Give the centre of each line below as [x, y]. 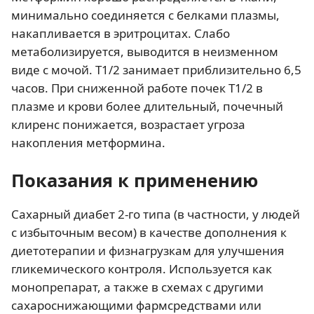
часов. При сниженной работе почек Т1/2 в [137, 88]
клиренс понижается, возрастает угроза [128, 124]
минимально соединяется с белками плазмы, [145, 15]
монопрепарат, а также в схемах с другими [137, 287]
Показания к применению [135, 180]
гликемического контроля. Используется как [142, 268]
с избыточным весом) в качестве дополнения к [149, 232]
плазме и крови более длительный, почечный [147, 106]
